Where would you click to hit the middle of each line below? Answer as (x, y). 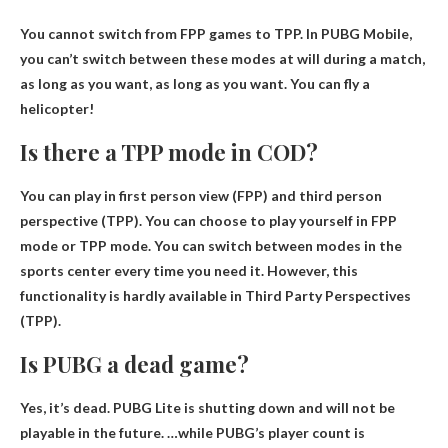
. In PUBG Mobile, (356, 33)
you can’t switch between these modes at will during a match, (222, 58)
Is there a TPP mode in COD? (169, 151)
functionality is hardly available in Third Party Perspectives (215, 295)
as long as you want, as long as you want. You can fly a (195, 83)
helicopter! (57, 108)
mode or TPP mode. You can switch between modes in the (211, 245)
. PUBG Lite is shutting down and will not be (251, 407)
